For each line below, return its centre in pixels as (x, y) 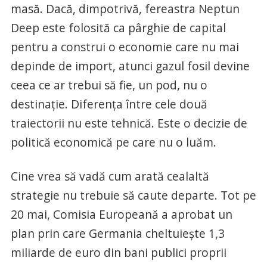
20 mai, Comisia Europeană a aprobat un (121, 214)
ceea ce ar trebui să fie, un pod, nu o (109, 85)
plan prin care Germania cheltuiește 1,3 (117, 233)
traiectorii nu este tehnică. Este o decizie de (129, 123)
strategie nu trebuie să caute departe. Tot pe (133, 195)
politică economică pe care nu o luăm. (113, 142)
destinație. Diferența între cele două (109, 104)
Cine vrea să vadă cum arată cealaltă (110, 176)
